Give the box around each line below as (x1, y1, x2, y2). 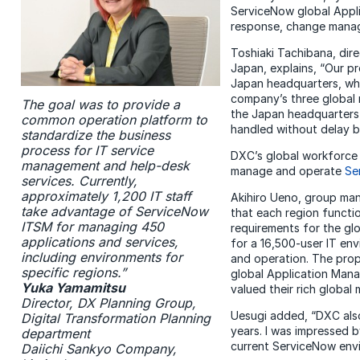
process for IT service (20, 141, 153, 158)
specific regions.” (20, 264, 126, 280)
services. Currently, (20, 172, 137, 189)
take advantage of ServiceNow (20, 202, 208, 219)
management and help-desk (20, 157, 190, 174)
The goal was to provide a (20, 96, 180, 112)
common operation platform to (20, 111, 207, 128)
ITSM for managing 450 (20, 218, 164, 235)
